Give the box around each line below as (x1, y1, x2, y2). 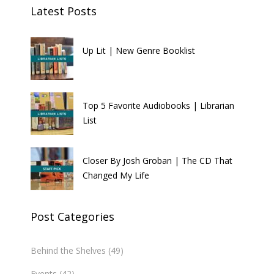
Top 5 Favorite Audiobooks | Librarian (83, 100, 234, 112)
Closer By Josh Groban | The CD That (83, 155, 232, 167)
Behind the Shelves (31, 245, 106, 257)
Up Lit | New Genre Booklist (83, 45, 195, 57)
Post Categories (31, 209, 114, 224)
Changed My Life (83, 169, 149, 182)
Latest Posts (31, 4, 97, 19)
